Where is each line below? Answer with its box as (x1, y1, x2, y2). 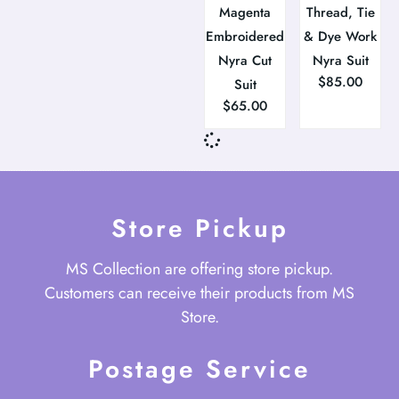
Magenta (219, 2, 272, 22)
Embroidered (206, 26, 285, 46)
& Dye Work (304, 26, 378, 46)
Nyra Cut (218, 50, 273, 70)
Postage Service (88, 350, 311, 387)
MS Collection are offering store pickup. (66, 256, 333, 281)
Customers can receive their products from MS (45, 281, 354, 305)
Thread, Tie (305, 2, 375, 22)
